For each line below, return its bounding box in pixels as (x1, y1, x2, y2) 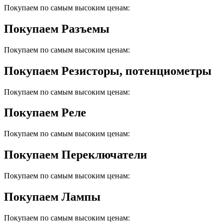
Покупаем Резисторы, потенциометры (4, 64, 212, 77)
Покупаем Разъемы (4, 22, 110, 35)
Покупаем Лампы (4, 190, 101, 204)
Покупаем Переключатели (4, 148, 147, 162)
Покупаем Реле (4, 106, 86, 119)
